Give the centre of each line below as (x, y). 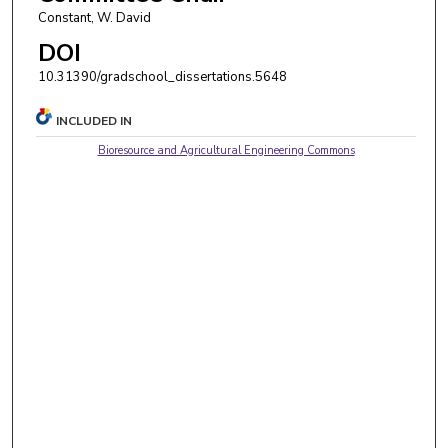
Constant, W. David (94, 17)
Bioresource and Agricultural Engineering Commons (226, 150)
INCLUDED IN (94, 120)
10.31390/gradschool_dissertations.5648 (162, 76)
